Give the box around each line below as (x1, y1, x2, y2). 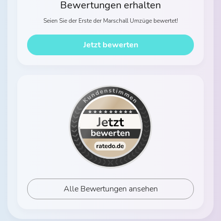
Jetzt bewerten (83, 39, 138, 50)
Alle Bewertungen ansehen (63, 184, 158, 194)
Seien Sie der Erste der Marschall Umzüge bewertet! (43, 17, 178, 25)
